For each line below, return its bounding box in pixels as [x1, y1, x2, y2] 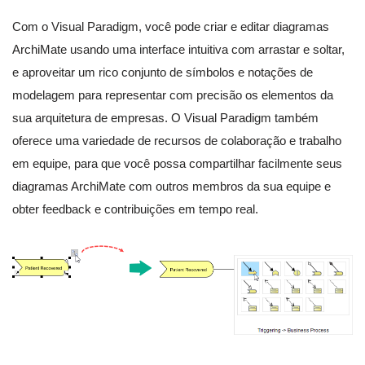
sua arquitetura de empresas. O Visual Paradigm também [12, 111, 319, 125]
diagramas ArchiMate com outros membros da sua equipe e [12, 179, 331, 194]
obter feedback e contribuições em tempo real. [12, 202, 258, 217]
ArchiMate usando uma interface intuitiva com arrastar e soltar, [12, 42, 345, 57]
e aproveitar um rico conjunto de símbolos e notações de [12, 65, 313, 80]
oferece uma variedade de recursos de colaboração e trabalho [12, 134, 341, 148]
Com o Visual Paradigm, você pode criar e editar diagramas [12, 20, 329, 34]
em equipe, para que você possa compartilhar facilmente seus [12, 156, 342, 171]
